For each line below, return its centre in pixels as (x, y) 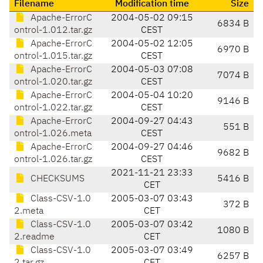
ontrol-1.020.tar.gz (53, 82)
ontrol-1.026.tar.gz (53, 160)
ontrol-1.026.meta (53, 134)
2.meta (29, 212)
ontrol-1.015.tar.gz (53, 57)
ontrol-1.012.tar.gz (53, 31)
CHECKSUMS (56, 179)
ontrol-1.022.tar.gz (53, 108)
